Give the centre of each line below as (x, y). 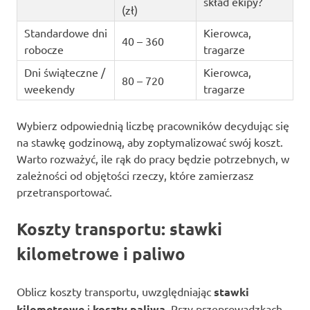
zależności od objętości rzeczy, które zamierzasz (135, 175)
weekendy (49, 88)
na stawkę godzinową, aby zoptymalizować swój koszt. (150, 142)
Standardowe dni (65, 32)
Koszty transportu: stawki (119, 228)
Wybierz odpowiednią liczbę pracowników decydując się (153, 125)
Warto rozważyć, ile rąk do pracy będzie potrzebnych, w (153, 158)
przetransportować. (64, 191)
